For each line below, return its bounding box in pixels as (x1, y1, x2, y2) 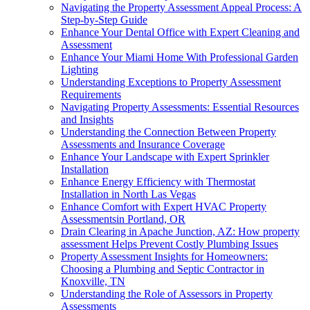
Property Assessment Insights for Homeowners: (61, 250, 268, 262)
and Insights (61, 113, 113, 125)
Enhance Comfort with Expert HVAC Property (61, 200, 266, 212)
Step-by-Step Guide (61, 13, 147, 26)
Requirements (61, 88, 121, 100)
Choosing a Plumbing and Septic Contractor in (61, 262, 264, 275)
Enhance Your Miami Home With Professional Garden (61, 51, 298, 63)
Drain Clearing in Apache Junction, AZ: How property (61, 225, 300, 237)
